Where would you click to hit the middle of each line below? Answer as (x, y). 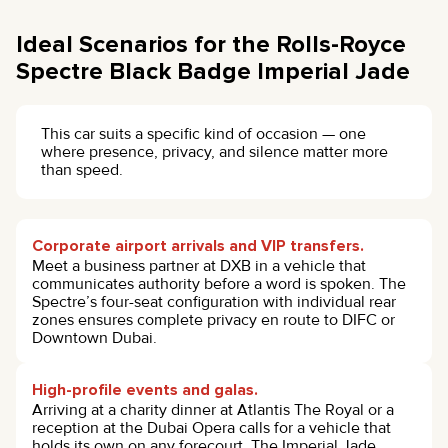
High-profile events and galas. (145, 389)
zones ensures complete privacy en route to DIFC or (213, 319)
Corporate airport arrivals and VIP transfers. (198, 245)
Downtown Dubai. (94, 337)
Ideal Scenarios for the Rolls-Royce (211, 44)
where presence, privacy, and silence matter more (214, 151)
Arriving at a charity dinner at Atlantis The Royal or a (213, 409)
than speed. (82, 169)
